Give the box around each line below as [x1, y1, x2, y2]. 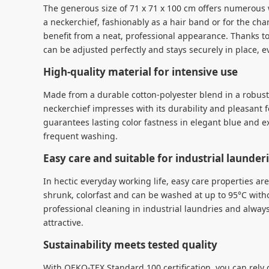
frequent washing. [43, 130, 118, 142]
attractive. [43, 217, 83, 228]
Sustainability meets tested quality [43, 238, 217, 252]
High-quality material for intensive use [43, 65, 238, 79]
